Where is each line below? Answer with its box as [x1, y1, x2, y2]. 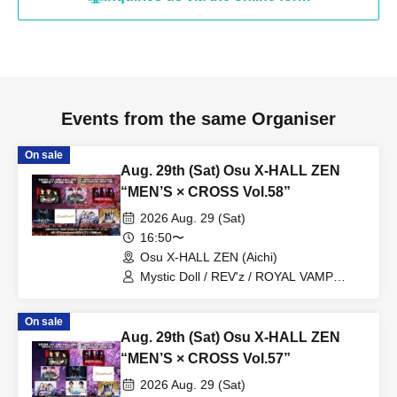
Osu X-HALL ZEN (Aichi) [140, 250, 277, 265]
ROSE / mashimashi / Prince [140, 285, 299, 300]
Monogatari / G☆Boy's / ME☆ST [140, 301, 323, 316]
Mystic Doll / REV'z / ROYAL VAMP [140, 269, 333, 284]
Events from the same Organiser [61, 109, 336, 129]
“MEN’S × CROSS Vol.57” [121, 351, 291, 367]
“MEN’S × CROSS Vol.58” [121, 184, 291, 200]
